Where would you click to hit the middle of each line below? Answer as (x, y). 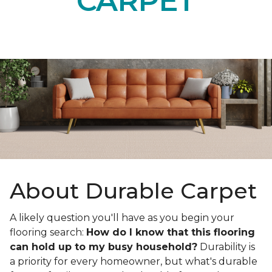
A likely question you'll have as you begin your (122, 218)
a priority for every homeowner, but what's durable (134, 262)
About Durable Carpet (133, 191)
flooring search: (48, 233)
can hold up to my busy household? (104, 247)
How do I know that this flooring (171, 233)
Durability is (226, 247)
